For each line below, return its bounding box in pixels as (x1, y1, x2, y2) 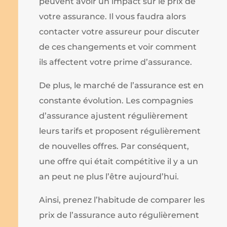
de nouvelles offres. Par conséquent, (39, 141, 190, 151)
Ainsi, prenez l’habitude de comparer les (39, 195, 205, 205)
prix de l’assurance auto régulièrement (39, 210, 200, 220)
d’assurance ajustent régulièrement (39, 110, 188, 121)
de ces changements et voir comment (39, 42, 197, 52)
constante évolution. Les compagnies (39, 95, 194, 105)
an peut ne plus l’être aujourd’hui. (39, 171, 179, 181)
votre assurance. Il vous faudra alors (39, 11, 186, 21)
